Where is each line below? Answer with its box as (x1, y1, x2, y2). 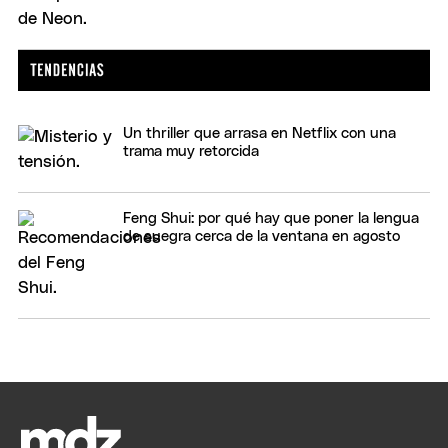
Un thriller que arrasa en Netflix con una (123, 125, 396, 141)
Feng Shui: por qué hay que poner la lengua (123, 210, 419, 226)
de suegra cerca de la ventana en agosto (123, 228, 400, 244)
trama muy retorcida (123, 143, 259, 159)
